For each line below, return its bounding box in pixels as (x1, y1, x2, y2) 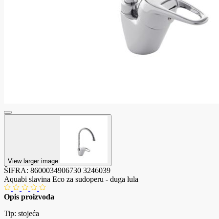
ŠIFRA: (4, 166, 30, 175)
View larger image (8, 157, 60, 165)
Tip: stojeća (4, 209, 39, 218)
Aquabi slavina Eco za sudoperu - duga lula (4, 175, 138, 183)
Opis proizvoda (4, 192, 54, 201)
